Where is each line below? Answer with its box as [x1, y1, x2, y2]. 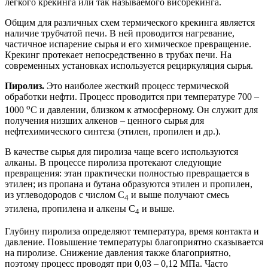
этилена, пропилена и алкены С [5, 203, 135, 214]
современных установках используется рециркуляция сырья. [5, 60, 253, 71]
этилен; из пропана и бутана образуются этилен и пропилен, [5, 179, 252, 190]
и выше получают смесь [129, 190, 229, 200]
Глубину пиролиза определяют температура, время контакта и [5, 226, 259, 236]
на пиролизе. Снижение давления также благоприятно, [5, 247, 231, 258]
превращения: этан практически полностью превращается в [5, 168, 249, 179]
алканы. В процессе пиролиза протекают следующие [5, 157, 221, 168]
